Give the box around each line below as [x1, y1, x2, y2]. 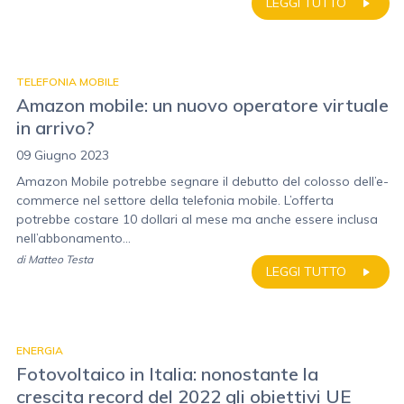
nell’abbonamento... [16, 230, 131, 246]
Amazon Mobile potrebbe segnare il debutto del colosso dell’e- [16, 173, 389, 189]
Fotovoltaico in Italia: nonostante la [16, 363, 318, 385]
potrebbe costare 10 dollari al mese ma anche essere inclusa [16, 211, 378, 227]
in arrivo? [16, 116, 95, 139]
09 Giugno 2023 [16, 147, 109, 163]
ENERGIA [16, 344, 63, 357]
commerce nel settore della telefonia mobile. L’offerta [16, 192, 334, 208]
